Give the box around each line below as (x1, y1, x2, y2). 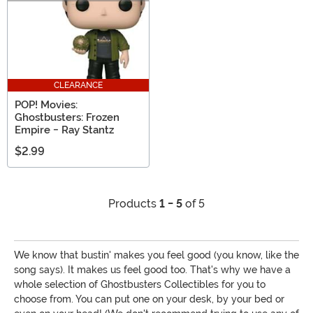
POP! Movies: (15, 98, 78, 111)
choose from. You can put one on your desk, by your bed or (14, 293, 284, 305)
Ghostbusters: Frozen (15, 110, 119, 124)
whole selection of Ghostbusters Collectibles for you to (14, 278, 265, 290)
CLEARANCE (54, 80, 103, 90)
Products (108, 196, 159, 210)
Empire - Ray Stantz (15, 123, 114, 136)
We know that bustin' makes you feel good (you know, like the (14, 249, 299, 261)
